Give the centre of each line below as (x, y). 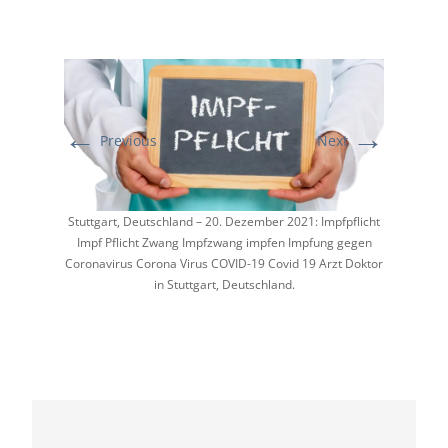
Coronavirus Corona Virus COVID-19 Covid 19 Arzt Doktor (224, 264)
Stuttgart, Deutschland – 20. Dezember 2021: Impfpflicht (224, 222)
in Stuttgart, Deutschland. (224, 285)
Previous (126, 140)
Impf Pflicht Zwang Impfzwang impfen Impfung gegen (224, 243)
